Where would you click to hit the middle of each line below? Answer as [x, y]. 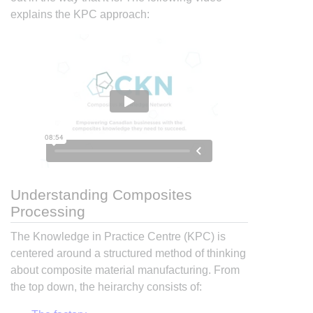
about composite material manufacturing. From [125, 270]
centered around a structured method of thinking [128, 254]
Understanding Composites [101, 194]
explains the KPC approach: [80, 15]
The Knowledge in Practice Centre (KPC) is [118, 237]
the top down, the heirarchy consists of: [106, 287]
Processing [48, 211]
